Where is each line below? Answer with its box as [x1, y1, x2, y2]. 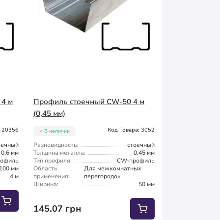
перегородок [84, 172, 121, 180]
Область [33, 164, 58, 172]
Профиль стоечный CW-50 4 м [33, 96, 145, 107]
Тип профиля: [33, 156, 72, 165]
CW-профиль [116, 156, 155, 165]
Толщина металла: [33, 148, 86, 157]
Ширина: [33, 180, 59, 188]
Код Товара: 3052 [107, 126, 155, 134]
